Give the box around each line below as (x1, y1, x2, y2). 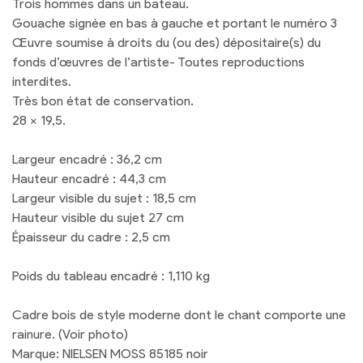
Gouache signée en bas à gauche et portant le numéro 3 (12, 15, 337, 31)
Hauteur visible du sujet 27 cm (12, 209, 184, 225)
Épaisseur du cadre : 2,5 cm (12, 228, 170, 245)
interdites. (12, 73, 71, 89)
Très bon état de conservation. (12, 92, 194, 109)
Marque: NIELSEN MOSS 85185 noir (12, 345, 208, 361)
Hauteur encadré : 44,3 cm (12, 170, 166, 186)
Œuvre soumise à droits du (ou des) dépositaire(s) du (12, 34, 321, 50)
